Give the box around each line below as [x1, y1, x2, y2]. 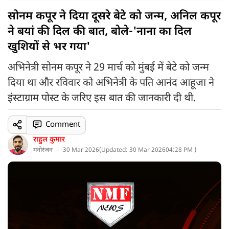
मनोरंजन [33, 146, 53, 154]
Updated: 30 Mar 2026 [101, 146, 166, 154]
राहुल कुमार [33, 135, 65, 145]
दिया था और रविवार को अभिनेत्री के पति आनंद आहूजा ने [8, 77, 214, 90]
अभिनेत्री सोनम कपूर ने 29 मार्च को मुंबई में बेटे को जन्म [8, 61, 209, 75]
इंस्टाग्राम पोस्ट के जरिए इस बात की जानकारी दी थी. [8, 92, 196, 105]
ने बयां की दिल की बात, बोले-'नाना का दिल [8, 25, 192, 39]
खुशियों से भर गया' [8, 40, 90, 55]
